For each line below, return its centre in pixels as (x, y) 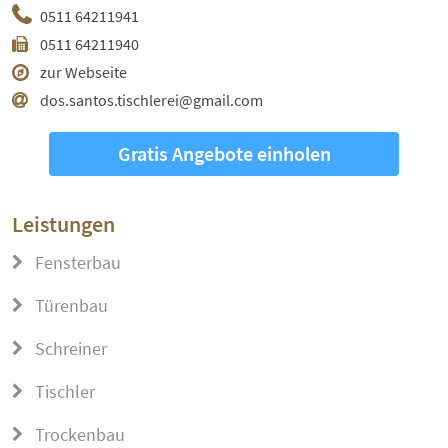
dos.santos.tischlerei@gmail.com (151, 100)
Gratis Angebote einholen (224, 154)
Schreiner (69, 349)
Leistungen (63, 224)
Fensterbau (76, 263)
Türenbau (69, 306)
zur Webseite (83, 72)
